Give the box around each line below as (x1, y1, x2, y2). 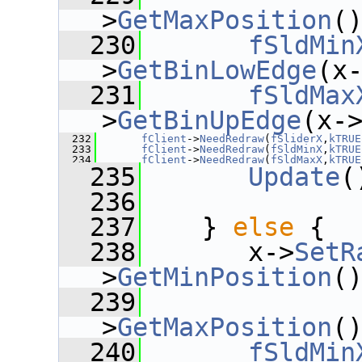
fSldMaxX (271, 154, 322, 166)
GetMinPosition (117, 263, 332, 292)
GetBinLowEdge (117, 56, 317, 85)
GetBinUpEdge (117, 106, 301, 135)
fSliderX (271, 133, 322, 145)
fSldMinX (271, 143, 322, 155)
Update (248, 162, 340, 192)
